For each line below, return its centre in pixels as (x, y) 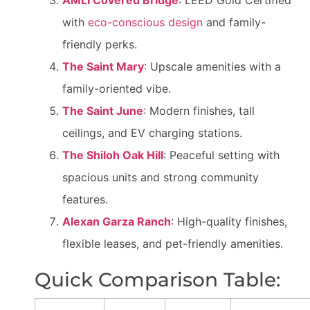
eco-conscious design (145, 22)
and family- (234, 22)
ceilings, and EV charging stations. (152, 133)
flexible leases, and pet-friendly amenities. (173, 244)
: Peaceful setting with (221, 155)
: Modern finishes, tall (199, 111)
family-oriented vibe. (117, 89)
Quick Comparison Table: (157, 280)
